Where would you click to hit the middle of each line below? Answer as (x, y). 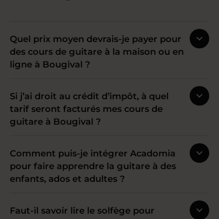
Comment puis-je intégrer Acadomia (93, 153)
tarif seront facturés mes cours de (86, 109)
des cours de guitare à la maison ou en (97, 52)
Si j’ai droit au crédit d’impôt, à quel (89, 96)
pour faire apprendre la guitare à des (93, 166)
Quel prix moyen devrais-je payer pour (96, 39)
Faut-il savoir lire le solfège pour (82, 211)
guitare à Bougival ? (55, 122)
